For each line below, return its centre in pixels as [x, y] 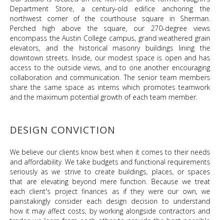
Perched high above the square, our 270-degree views [110, 28]
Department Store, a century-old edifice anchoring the [110, 9]
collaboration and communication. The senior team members [110, 77]
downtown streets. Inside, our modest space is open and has [110, 58]
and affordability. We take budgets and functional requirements [110, 162]
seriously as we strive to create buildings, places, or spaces [110, 172]
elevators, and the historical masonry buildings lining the [110, 48]
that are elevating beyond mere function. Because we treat [110, 181]
